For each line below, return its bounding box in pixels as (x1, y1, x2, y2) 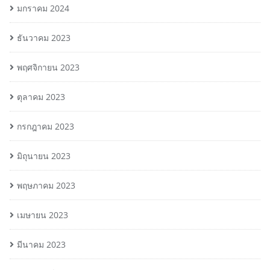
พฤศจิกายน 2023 (17, 61, 80, 74)
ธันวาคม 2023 (17, 32, 71, 44)
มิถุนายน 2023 (17, 150, 71, 162)
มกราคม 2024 (17, 2, 69, 14)
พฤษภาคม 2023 (17, 180, 75, 192)
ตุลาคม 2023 (17, 91, 65, 103)
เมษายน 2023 (17, 209, 68, 221)
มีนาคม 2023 (17, 239, 66, 251)
